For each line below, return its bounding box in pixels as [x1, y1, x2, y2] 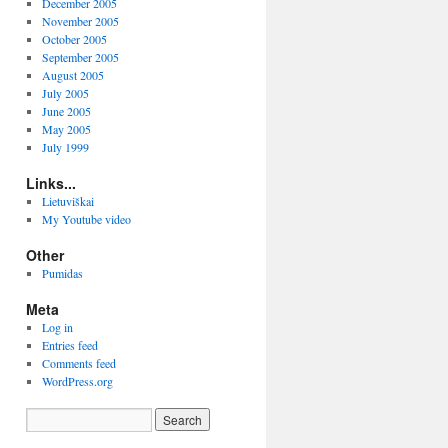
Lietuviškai [41, 193, 94, 209]
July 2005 [41, 85, 89, 101]
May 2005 [41, 121, 91, 137]
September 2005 [41, 49, 119, 65]
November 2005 [41, 13, 119, 29]
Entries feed [41, 337, 98, 353]
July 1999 [41, 139, 89, 155]
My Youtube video [41, 211, 131, 227]
